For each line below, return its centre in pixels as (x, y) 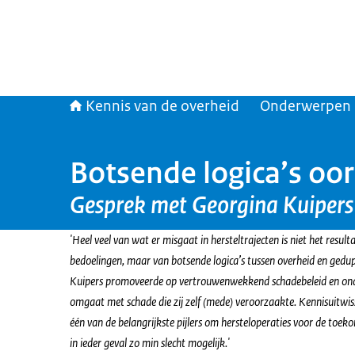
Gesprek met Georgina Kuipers (212, 205)
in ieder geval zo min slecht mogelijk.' (150, 343)
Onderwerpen (305, 106)
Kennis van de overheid (162, 106)
